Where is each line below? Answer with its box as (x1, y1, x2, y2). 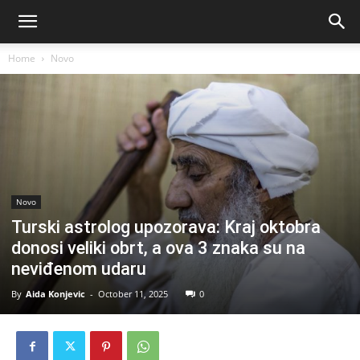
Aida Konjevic (26, 287, 85, 300)
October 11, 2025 (98, 287, 168, 300)
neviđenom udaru (11, 258, 146, 279)
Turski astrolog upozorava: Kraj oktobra (11, 216, 321, 237)
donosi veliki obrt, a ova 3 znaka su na (11, 237, 305, 258)
